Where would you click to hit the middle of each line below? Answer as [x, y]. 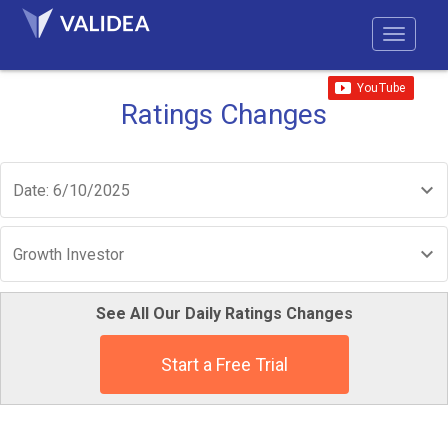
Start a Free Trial [224, 364]
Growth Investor [68, 254]
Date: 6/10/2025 [71, 190]
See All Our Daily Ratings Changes [224, 313]
